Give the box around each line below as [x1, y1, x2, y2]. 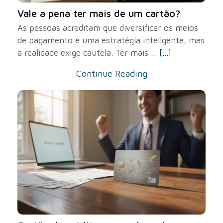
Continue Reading [76, 68, 147, 79]
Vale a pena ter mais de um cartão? [17, 7, 180, 19]
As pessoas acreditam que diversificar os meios [17, 23, 198, 33]
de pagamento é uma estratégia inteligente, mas [17, 35, 205, 45]
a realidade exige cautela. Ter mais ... [17, 48, 159, 58]
